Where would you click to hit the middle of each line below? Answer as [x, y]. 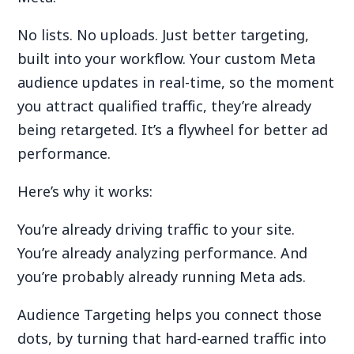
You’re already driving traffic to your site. [156, 230]
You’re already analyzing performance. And [163, 253]
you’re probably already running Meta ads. [162, 277]
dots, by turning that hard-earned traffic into [172, 339]
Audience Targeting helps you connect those [170, 315]
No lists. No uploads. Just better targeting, [164, 35]
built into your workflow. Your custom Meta [167, 59]
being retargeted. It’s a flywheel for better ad [173, 130]
